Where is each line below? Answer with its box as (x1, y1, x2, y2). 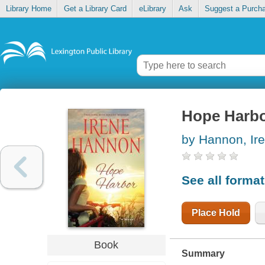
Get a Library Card (63, 4, 127, 14)
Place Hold (191, 207, 240, 218)
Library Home (5, 4, 51, 14)
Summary (181, 248, 225, 258)
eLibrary (138, 4, 166, 14)
